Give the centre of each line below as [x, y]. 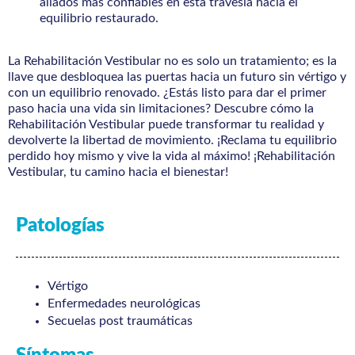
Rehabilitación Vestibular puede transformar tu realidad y [166, 125]
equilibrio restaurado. [99, 18]
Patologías [60, 225]
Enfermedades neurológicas [124, 304]
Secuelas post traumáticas [120, 321]
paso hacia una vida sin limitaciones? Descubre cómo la [161, 109]
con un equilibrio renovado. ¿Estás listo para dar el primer [167, 93]
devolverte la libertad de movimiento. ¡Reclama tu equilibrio [172, 141]
